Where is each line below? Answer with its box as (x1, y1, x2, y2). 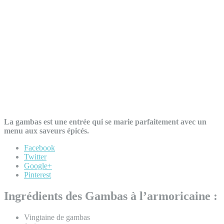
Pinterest (24, 170, 51, 179)
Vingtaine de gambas (24, 212, 90, 221)
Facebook (24, 143, 55, 152)
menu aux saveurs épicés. (4, 126, 89, 135)
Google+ (24, 161, 52, 170)
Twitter (24, 152, 46, 161)
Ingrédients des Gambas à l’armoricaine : (4, 189, 217, 202)
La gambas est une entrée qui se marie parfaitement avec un (4, 117, 206, 126)
